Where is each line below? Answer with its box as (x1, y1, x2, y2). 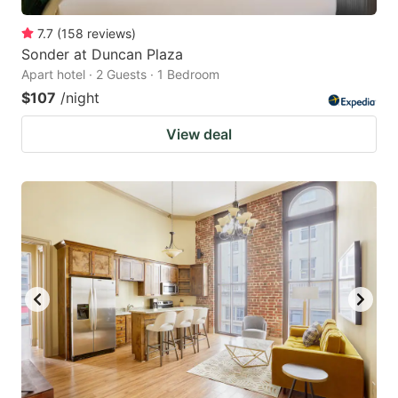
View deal (166, 125, 232, 144)
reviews (87, 26, 131, 42)
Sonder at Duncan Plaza (21, 45, 183, 64)
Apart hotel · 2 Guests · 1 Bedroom (21, 67, 219, 83)
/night (60, 89, 99, 107)
